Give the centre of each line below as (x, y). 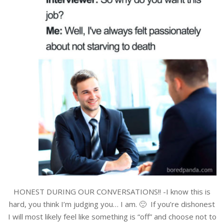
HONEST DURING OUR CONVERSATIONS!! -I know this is (112, 192)
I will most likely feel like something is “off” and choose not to (112, 217)
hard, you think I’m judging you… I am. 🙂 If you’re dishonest (112, 204)
